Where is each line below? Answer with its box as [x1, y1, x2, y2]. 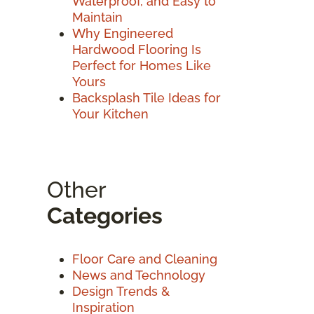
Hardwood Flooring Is [72, 41, 201, 57]
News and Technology [72, 267, 205, 282]
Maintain [72, 9, 123, 25]
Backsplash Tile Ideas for [72, 90, 221, 105]
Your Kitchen [72, 106, 149, 121]
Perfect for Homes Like [72, 57, 211, 73]
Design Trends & [72, 283, 170, 299]
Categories [47, 202, 163, 228]
